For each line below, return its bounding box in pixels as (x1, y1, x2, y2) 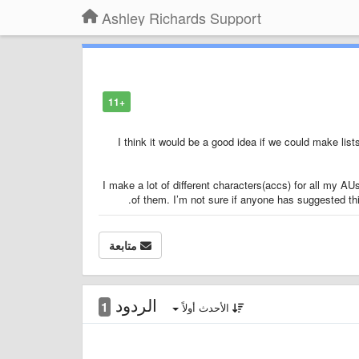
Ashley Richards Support (102, 7, 261, 28)
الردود (111, 292, 157, 317)
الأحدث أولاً (179, 300, 232, 315)
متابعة (109, 237, 137, 253)
